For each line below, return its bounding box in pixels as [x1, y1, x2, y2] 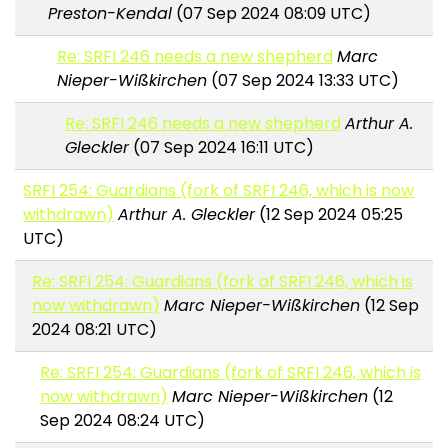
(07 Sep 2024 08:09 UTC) [172, 2, 372, 26]
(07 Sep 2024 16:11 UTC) [129, 136, 315, 160]
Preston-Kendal [48, 2, 173, 26]
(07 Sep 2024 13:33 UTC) [206, 69, 399, 93]
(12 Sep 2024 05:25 [255, 203, 404, 227]
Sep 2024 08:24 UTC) [40, 409, 206, 433]
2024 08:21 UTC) [31, 318, 157, 342]
